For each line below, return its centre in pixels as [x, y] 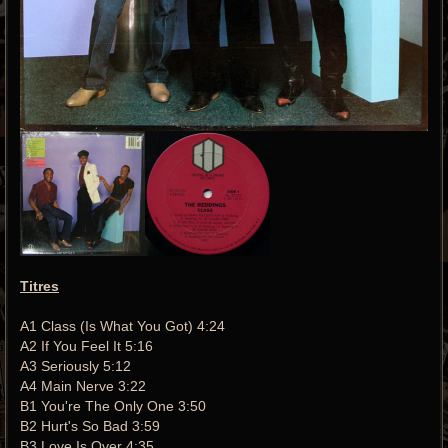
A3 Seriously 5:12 [75, 366]
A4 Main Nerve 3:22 [83, 386]
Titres [39, 286]
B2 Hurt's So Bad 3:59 [90, 426]
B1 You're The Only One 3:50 [113, 406]
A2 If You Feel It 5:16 [86, 346]
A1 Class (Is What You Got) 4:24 [122, 326]
